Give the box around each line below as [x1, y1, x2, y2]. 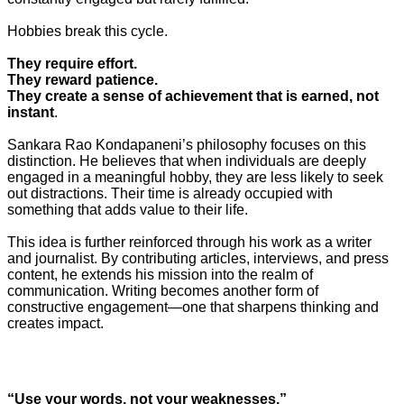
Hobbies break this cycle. [7, 23, 168, 39]
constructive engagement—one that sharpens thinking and [7, 299, 379, 315]
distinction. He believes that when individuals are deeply [7, 153, 366, 169]
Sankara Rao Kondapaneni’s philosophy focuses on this [7, 137, 366, 152]
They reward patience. [7, 72, 158, 87]
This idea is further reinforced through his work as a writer [7, 234, 372, 250]
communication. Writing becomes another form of [7, 283, 318, 298]
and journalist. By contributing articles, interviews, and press [7, 251, 389, 266]
